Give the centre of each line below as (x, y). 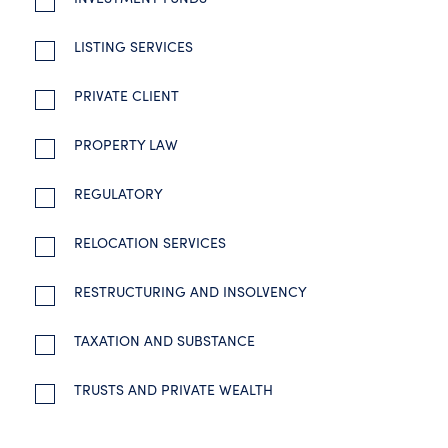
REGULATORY (116, 193)
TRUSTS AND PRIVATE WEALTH (171, 389)
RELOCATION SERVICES (148, 242)
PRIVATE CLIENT (124, 95)
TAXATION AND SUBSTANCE (162, 340)
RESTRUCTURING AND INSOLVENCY (188, 291)
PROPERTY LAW (124, 144)
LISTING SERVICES (131, 46)
